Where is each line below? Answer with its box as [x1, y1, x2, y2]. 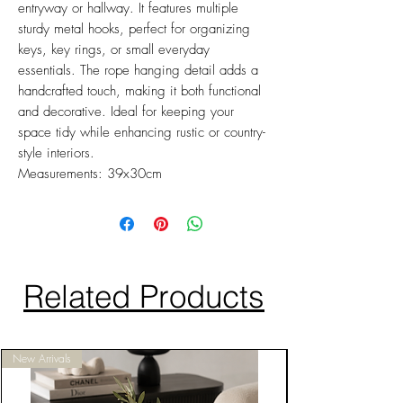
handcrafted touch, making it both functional [18, 82, 261, 101]
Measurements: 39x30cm [18, 165, 166, 184]
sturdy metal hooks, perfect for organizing [18, 20, 250, 39]
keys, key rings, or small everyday [18, 40, 210, 59]
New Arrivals [13, 351, 71, 367]
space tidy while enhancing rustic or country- [18, 123, 265, 142]
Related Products [23, 277, 264, 317]
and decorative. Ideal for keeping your [18, 103, 234, 121]
